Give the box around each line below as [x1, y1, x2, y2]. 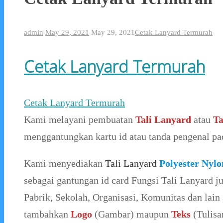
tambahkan [24, 209, 71, 220]
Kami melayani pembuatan [24, 114, 135, 125]
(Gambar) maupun [92, 209, 171, 220]
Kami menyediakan [24, 158, 105, 169]
